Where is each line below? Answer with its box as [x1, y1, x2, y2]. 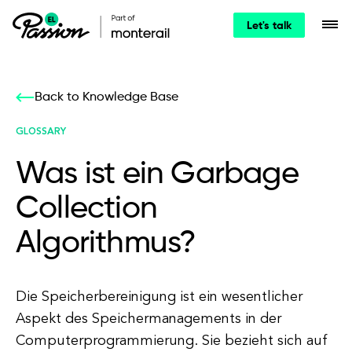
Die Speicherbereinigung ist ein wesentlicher [16, 290, 302, 304]
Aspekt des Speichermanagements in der [16, 312, 281, 326]
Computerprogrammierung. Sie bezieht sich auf [16, 334, 328, 348]
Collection [16, 193, 157, 225]
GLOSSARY [16, 127, 66, 137]
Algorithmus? [16, 228, 196, 259]
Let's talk [247, 20, 291, 31]
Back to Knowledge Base [35, 91, 178, 104]
